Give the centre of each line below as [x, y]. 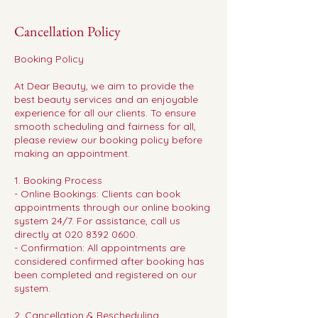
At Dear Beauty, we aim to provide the [104, 86]
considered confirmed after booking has [109, 261]
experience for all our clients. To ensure [105, 113]
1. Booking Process [58, 180]
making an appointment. [72, 153]
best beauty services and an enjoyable [106, 99]
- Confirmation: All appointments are [100, 248]
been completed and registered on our [105, 275]
